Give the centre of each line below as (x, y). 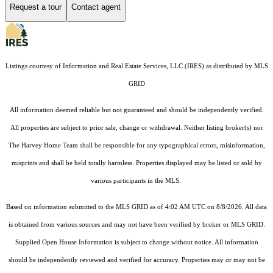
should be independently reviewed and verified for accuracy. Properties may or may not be (136, 260)
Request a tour (36, 7)
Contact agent (96, 7)
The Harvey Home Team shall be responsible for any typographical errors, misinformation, (136, 145)
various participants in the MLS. (136, 180)
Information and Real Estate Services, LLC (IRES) (133, 66)
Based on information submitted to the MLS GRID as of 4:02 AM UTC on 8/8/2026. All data (136, 207)
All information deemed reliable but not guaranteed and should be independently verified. (136, 110)
